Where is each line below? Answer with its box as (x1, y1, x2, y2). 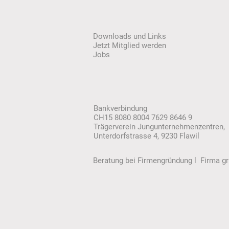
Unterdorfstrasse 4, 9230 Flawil (94, 131, 199, 141)
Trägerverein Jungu (94, 122, 158, 132)
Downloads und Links (93, 32, 166, 41)
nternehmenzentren (158, 122, 223, 132)
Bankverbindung (94, 104, 147, 113)
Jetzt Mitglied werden (93, 41, 166, 51)
